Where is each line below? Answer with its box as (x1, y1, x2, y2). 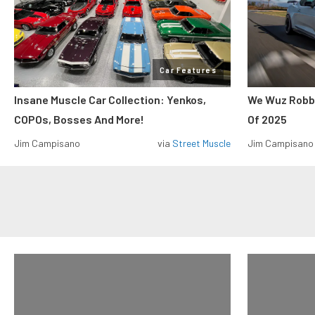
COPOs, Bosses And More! (14, 112, 144, 126)
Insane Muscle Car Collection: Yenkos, (14, 93, 206, 106)
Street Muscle (172, 137, 231, 149)
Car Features (159, 65, 217, 75)
